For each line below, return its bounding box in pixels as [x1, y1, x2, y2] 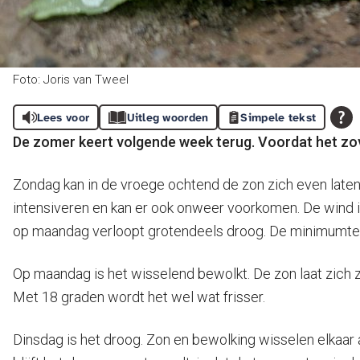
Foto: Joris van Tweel [13, 72, 129, 87]
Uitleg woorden [126, 110, 209, 125]
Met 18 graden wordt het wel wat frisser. [13, 288, 265, 305]
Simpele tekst [240, 110, 317, 125]
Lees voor [36, 110, 90, 125]
